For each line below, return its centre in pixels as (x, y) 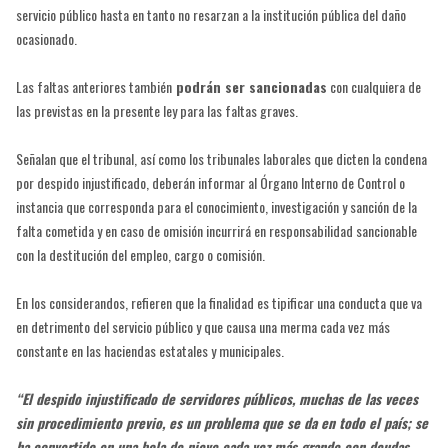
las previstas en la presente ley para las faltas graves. (156, 110)
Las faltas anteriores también (93, 86)
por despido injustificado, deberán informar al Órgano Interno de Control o (210, 182)
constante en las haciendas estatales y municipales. (149, 350)
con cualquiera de (373, 86)
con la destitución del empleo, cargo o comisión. (140, 254)
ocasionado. (46, 38)
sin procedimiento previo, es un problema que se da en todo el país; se (221, 422)
